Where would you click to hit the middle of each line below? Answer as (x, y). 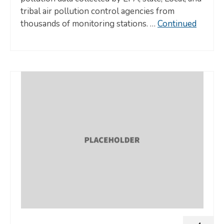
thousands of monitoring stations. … (89, 24)
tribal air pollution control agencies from (97, 11)
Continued (177, 24)
